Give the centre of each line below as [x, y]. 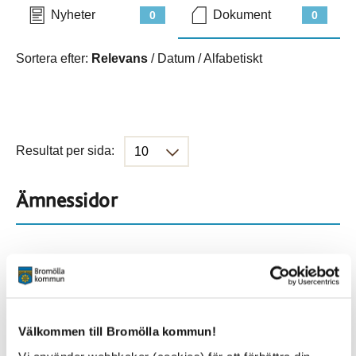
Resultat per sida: [65, 150]
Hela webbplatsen [67, 265]
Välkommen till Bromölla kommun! [117, 331]
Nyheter [73, 15]
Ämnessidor [67, 201]
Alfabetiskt [233, 58]
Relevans [120, 58]
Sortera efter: [54, 58]
